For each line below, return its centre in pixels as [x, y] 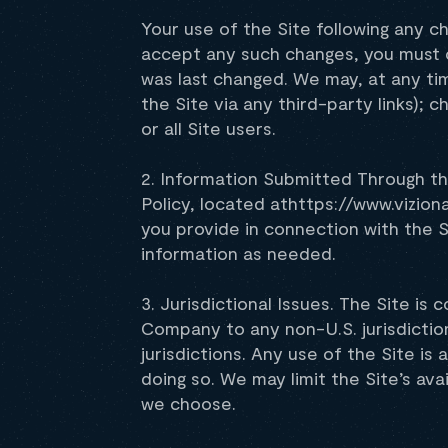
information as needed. [238, 253]
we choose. [188, 403]
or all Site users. [208, 128]
